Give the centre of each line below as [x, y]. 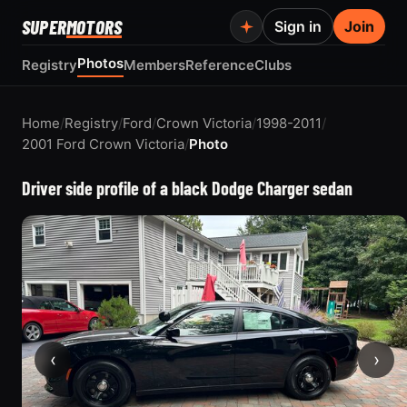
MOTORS [94, 26]
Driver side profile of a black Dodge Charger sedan [187, 188]
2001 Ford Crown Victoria [103, 144]
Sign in [298, 26]
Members [154, 65]
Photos [100, 63]
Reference [220, 65]
